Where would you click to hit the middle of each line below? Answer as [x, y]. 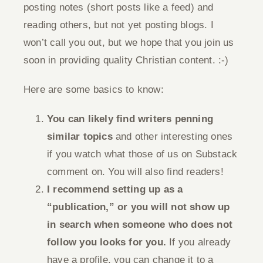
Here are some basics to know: [94, 90]
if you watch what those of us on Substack [142, 154]
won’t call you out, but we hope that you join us [129, 43]
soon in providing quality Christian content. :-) [126, 60]
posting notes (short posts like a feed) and [119, 7]
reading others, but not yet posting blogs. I [119, 25]
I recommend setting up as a [115, 189]
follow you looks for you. [107, 242]
